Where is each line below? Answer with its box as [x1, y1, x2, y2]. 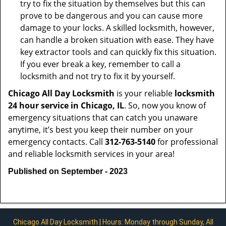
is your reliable [115, 88, 175, 99]
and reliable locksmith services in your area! [8, 148, 175, 159]
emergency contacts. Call [8, 136, 105, 147]
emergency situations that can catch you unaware [8, 112, 198, 123]
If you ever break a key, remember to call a [20, 59, 181, 70]
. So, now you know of [124, 100, 206, 111]
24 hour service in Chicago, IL [8, 100, 124, 111]
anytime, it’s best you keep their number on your [8, 124, 193, 135]
